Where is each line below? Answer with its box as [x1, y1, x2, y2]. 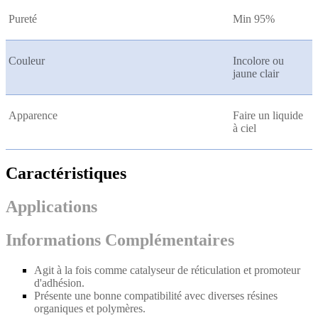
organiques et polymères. [34, 302, 146, 314]
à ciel [233, 122, 256, 135]
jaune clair [233, 67, 279, 80]
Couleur [9, 55, 45, 67]
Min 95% [233, 13, 275, 26]
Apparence [9, 109, 57, 122]
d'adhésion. [34, 276, 84, 289]
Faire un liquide [233, 109, 303, 122]
